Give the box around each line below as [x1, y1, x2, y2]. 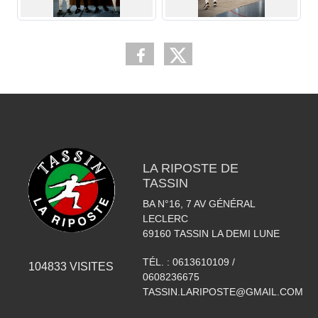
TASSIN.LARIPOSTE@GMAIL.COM [142, 286, 303, 298]
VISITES [67, 260, 114, 273]
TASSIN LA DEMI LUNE [173, 228, 280, 240]
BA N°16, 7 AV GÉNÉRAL [142, 198, 255, 210]
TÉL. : [142, 256, 172, 268]
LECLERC [142, 213, 188, 225]
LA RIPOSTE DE [142, 161, 238, 176]
